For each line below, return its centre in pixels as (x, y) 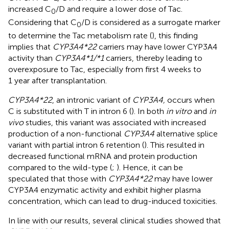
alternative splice (186, 134)
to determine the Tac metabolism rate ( (80, 36)
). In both (149, 111)
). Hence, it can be (150, 168)
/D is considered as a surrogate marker (151, 22)
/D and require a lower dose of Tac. (119, 9)
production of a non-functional (66, 134)
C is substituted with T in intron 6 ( (70, 111)
